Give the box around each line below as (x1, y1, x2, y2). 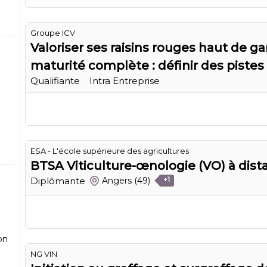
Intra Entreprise (89, 74, 160, 86)
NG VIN (30, 249, 57, 259)
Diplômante (30, 175, 85, 187)
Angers (102, 175, 132, 187)
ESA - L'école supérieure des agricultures (30, 145, 189, 156)
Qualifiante (30, 74, 80, 86)
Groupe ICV (30, 27, 75, 38)
